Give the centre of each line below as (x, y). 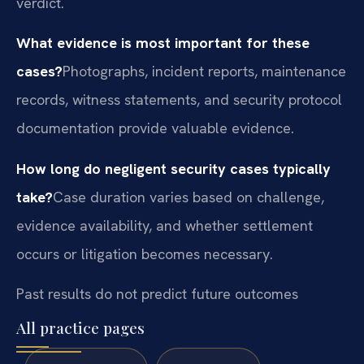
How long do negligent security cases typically (173, 168)
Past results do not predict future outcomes (157, 294)
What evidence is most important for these (163, 43)
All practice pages (80, 327)
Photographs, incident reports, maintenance (204, 71)
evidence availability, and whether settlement (165, 225)
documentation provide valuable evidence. (155, 128)
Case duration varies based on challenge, (188, 197)
